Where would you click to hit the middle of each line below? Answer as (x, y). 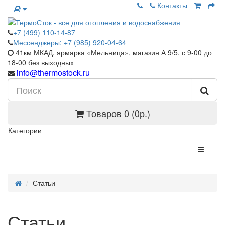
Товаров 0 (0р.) (118, 113)
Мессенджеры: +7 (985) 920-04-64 (70, 42)
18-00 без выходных (41, 62)
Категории (25, 130)
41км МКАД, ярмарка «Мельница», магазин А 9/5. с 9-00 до (113, 52)
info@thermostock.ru (52, 73)
